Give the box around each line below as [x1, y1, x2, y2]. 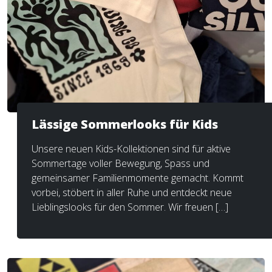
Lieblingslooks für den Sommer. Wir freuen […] [32, 200, 228, 214]
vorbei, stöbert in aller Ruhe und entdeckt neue [32, 186, 232, 199]
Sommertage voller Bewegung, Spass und [32, 157, 209, 170]
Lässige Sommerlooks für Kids [32, 116, 218, 132]
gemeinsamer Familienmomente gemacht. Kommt [32, 171, 243, 185]
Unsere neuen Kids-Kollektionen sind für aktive [32, 142, 231, 155]
